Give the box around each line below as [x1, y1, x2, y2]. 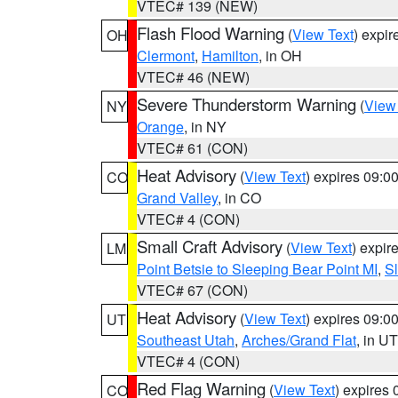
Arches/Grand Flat [242, 330, 356, 350]
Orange [137, 116, 184, 137]
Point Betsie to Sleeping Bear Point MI [137, 259, 378, 279]
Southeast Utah [137, 330, 235, 350]
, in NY [184, 116, 227, 137]
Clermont [137, 45, 195, 66]
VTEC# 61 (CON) [137, 138, 248, 158]
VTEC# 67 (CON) [137, 280, 248, 300]
